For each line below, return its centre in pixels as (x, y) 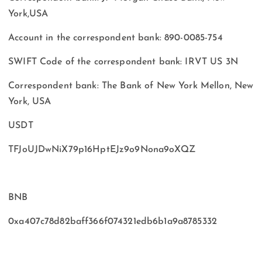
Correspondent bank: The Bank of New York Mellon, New (131, 86)
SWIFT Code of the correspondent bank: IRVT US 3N (123, 62)
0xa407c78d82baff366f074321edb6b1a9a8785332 (113, 222)
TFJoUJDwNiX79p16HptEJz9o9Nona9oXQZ (102, 150)
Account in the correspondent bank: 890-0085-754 (116, 38)
